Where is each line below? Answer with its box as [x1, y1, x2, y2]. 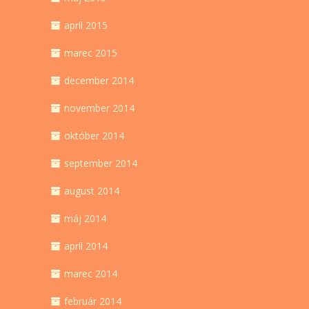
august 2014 [64, 184, 119, 198]
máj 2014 [64, 212, 106, 226]
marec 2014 [64, 267, 117, 281]
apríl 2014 [64, 239, 108, 253]
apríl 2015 [64, 19, 108, 32]
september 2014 [64, 157, 137, 170]
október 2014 [64, 129, 124, 143]
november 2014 [64, 101, 134, 115]
